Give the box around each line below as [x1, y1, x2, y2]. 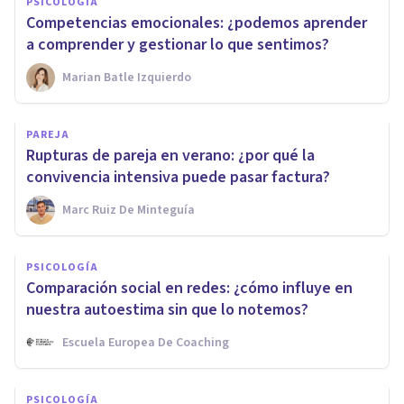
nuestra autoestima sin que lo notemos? [26, 298, 308, 322]
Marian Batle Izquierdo [62, 69, 191, 87]
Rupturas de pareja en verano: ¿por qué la [26, 144, 315, 168]
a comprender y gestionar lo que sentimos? [26, 33, 329, 57]
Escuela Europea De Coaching [62, 334, 229, 353]
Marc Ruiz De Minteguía [62, 201, 195, 220]
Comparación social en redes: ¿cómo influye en [26, 277, 353, 300]
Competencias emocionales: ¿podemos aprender [26, 12, 367, 35]
